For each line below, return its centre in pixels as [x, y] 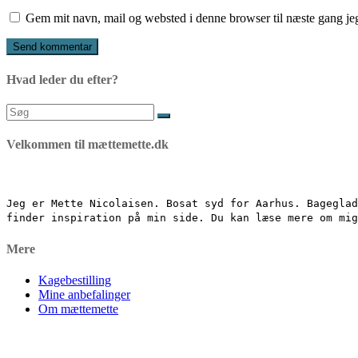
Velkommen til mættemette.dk [88, 145]
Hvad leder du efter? [62, 79]
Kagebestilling [75, 280]
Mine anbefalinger [84, 294]
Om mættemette [78, 308]
